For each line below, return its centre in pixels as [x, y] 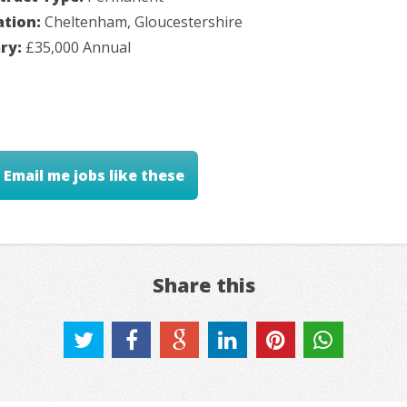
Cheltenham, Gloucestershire [144, 21]
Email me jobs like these [94, 176]
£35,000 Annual [78, 47]
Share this [203, 285]
